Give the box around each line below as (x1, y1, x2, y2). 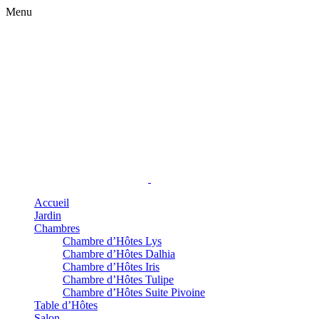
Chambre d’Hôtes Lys (63, 235, 162, 247)
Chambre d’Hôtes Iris (63, 261, 159, 273)
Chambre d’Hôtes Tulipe (63, 273, 174, 286)
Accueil (34, 197, 69, 209)
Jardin (34, 209, 61, 221)
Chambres (34, 222, 80, 234)
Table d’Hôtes (34, 299, 98, 311)
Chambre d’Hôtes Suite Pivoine (63, 286, 205, 298)
